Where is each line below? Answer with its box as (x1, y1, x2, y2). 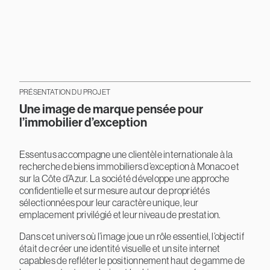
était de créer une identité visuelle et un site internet (19, 243, 221, 254)
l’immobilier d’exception (19, 115, 147, 130)
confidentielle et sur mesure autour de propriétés (19, 185, 210, 196)
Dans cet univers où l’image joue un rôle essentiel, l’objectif (19, 231, 244, 242)
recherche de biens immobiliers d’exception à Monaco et (19, 161, 239, 172)
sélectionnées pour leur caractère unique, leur (19, 197, 199, 209)
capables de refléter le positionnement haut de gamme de (19, 255, 245, 266)
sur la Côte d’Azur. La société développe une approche (19, 173, 230, 184)
